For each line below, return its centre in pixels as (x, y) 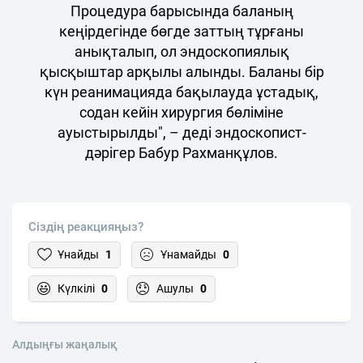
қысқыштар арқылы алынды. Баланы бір (181, 71)
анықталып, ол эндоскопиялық (181, 51)
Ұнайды (78, 254)
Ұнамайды (188, 254)
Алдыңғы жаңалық (65, 344)
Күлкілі (76, 288)
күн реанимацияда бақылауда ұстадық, (181, 92)
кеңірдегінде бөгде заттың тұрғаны (181, 31)
